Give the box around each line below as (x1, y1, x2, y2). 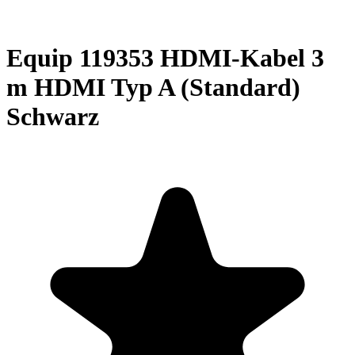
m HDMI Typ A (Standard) (6, 73, 300, 102)
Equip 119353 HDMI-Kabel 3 (6, 44, 324, 73)
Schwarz (6, 102, 99, 132)
